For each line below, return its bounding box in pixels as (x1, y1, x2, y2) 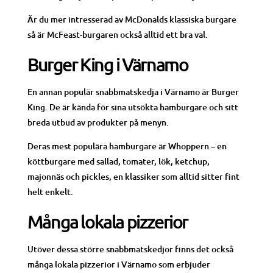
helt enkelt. (27, 186, 73, 198)
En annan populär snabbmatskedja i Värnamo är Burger (27, 86, 239, 98)
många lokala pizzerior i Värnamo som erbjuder (27, 258, 210, 271)
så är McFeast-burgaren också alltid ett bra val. (27, 29, 208, 41)
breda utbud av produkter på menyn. (27, 116, 169, 129)
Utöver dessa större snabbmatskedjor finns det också (27, 243, 233, 255)
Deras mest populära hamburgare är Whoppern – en (27, 140, 227, 152)
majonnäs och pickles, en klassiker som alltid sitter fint (27, 171, 239, 183)
